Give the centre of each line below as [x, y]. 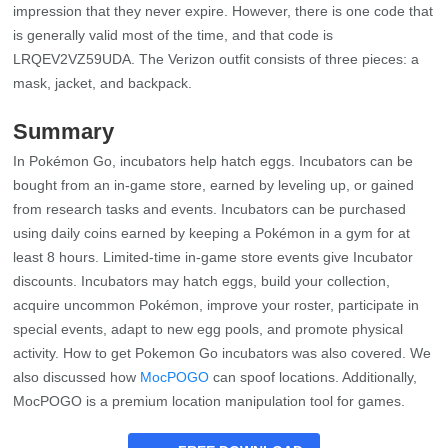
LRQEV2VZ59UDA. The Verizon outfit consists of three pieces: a [216, 58]
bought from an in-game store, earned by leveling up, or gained [214, 184]
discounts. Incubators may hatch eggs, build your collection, [202, 280]
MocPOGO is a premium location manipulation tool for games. [209, 400]
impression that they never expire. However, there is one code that [223, 10]
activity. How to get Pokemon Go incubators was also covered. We [222, 352]
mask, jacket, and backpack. [103, 82]
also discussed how [77, 376]
